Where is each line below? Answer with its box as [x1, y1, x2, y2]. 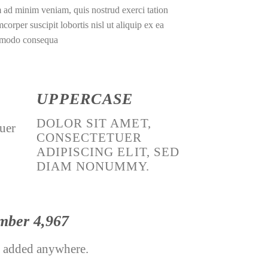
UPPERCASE [36, 90, 133, 108]
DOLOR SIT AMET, [36, 116, 151, 130]
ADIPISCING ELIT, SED [36, 145, 179, 159]
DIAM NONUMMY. [36, 159, 150, 173]
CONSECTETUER [36, 130, 142, 145]
